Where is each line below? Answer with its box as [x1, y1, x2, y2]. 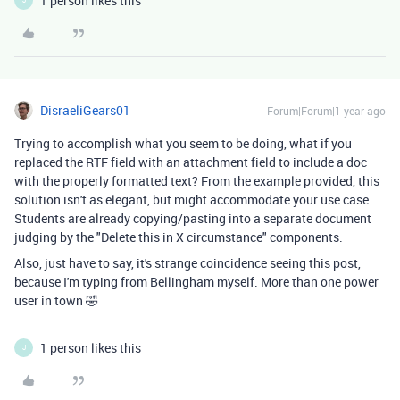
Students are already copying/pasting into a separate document [14, 209, 371, 227]
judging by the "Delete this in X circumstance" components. [14, 228, 346, 246]
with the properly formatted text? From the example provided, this [14, 171, 379, 189]
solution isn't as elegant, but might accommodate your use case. [14, 190, 372, 208]
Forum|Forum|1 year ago [267, 103, 386, 118]
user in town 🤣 [14, 291, 98, 309]
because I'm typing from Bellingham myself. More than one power [14, 272, 379, 290]
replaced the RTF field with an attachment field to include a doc [14, 153, 367, 171]
